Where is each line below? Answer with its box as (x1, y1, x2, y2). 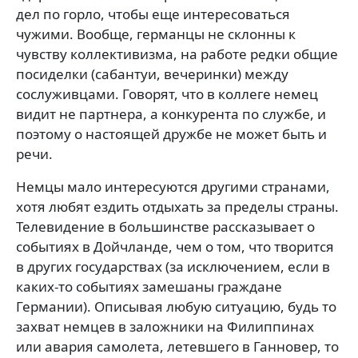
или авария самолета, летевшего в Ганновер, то (16, 337, 339, 356)
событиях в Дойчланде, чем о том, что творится (16, 237, 334, 256)
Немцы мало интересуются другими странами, (16, 177, 330, 196)
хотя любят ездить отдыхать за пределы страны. (16, 197, 339, 216)
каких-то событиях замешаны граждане (16, 277, 282, 296)
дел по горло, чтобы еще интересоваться (16, 5, 290, 23)
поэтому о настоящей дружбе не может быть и (16, 125, 327, 143)
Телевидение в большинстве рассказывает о (16, 217, 315, 236)
